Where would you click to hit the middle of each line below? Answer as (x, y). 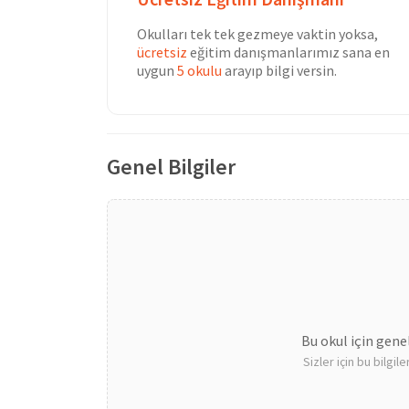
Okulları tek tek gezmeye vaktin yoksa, (257, 33)
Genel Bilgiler (171, 167)
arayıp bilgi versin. (279, 70)
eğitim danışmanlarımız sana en (288, 52)
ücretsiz (162, 52)
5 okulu (199, 70)
